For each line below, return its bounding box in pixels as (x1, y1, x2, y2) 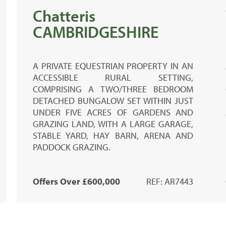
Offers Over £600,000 (33, 175, 121, 187)
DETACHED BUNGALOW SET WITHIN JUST (33, 94, 193, 106)
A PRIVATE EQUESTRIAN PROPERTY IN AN (33, 60, 193, 72)
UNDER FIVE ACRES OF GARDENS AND (33, 106, 193, 118)
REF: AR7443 (146, 175, 193, 187)
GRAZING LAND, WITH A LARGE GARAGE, (33, 118, 193, 130)
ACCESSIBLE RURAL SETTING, (33, 71, 193, 83)
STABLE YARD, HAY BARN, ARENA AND (33, 129, 193, 141)
